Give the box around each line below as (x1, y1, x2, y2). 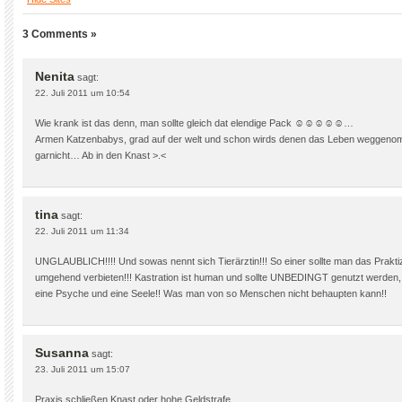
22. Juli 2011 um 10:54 (35, 88, 130, 98)
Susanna (35, 345, 89, 360)
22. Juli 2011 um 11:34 (35, 226, 129, 236)
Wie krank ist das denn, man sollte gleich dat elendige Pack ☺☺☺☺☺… (35, 118, 354, 128)
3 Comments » (22, 28, 97, 40)
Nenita (35, 69, 74, 83)
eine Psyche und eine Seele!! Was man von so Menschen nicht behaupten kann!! (35, 288, 387, 299)
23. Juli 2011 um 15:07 (35, 364, 130, 374)
